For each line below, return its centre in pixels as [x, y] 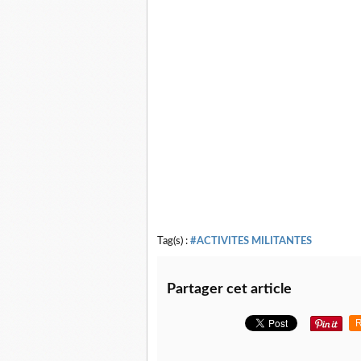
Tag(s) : [174, 241]
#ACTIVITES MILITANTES [251, 241]
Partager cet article [229, 290]
